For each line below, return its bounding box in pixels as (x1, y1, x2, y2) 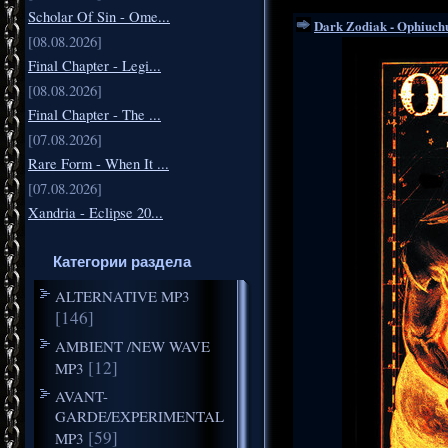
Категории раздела (52, 250, 191, 272)
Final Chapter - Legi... (28, 55, 161, 75)
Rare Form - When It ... (28, 153, 169, 173)
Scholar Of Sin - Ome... (28, 6, 170, 26)
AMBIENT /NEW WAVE (54, 335, 210, 356)
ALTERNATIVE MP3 (54, 285, 190, 306)
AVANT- (54, 385, 108, 406)
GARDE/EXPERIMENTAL (54, 405, 224, 426)
